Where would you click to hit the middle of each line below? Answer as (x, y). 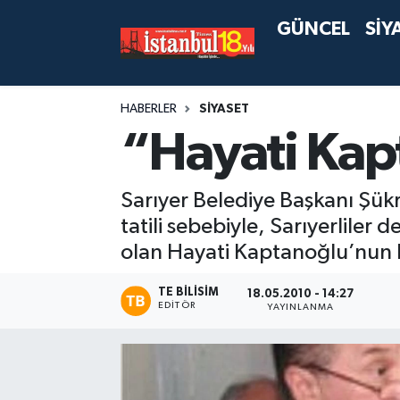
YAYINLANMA (301, 308)
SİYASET (224, 109)
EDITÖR (177, 305)
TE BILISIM (189, 292)
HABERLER (148, 109)
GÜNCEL (314, 29)
